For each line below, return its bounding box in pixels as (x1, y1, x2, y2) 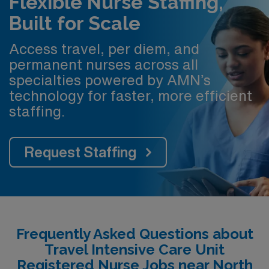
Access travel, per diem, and (9, 41, 199, 56)
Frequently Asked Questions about (16, 225, 253, 243)
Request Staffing (25, 145, 136, 159)
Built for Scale (9, 11, 141, 34)
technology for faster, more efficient (9, 88, 252, 103)
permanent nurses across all (9, 57, 198, 71)
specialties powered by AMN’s (9, 73, 211, 87)
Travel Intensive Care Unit (44, 241, 225, 258)
